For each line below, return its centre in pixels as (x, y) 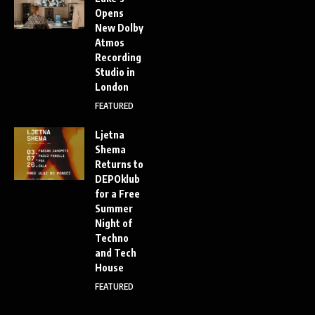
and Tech (116, 253)
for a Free (117, 194)
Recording (118, 58)
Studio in (115, 72)
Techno (112, 238)
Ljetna (110, 135)
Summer (114, 209)
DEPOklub (117, 179)
